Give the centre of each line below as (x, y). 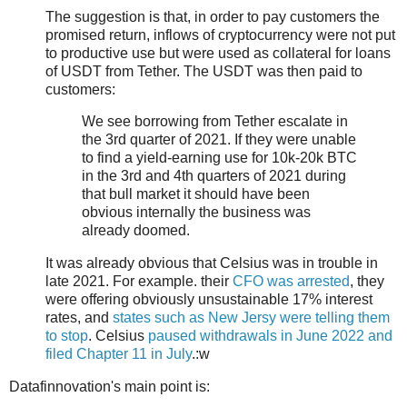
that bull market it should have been (196, 194)
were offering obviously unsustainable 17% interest (209, 300)
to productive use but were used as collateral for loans (218, 53)
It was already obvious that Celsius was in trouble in (212, 263)
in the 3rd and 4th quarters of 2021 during (214, 176)
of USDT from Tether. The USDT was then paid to (204, 71)
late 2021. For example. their (139, 282)
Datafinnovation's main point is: (109, 387)
